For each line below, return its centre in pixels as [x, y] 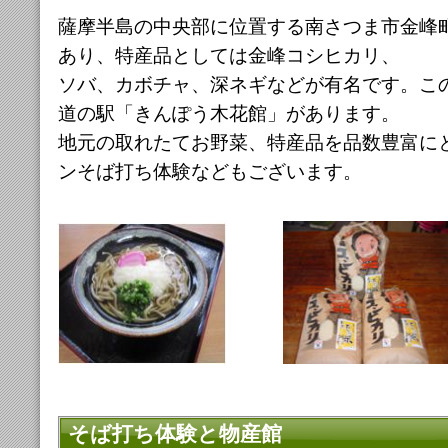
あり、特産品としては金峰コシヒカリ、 [228, 55]
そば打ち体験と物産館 [174, 434]
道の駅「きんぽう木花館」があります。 [228, 113]
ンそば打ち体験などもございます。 [209, 171]
